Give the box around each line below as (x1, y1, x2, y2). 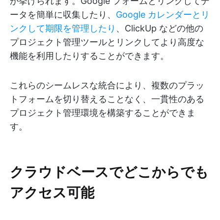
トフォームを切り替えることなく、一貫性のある (10, 94, 204, 104)
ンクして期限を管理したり (10, 23, 116, 33)
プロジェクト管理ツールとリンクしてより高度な (10, 37, 204, 47)
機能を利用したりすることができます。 (10, 51, 169, 61)
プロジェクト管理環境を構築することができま (10, 108, 195, 118)
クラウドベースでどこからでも (10, 163, 209, 180)
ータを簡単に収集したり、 (10, 9, 116, 20)
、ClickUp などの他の (116, 23, 203, 33)
